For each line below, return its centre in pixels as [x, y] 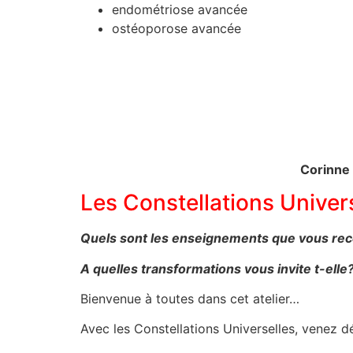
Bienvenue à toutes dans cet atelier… [190, 298]
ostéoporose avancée [176, 29]
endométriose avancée [180, 10]
